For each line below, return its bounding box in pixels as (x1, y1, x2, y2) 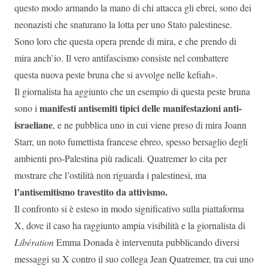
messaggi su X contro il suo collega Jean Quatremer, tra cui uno (14, 252, 254, 265)
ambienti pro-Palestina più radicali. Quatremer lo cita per (14, 151, 227, 165)
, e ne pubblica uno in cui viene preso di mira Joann (53, 118, 246, 131)
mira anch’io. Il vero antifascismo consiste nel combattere (14, 51, 229, 64)
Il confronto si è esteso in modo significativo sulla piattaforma (14, 202, 244, 215)
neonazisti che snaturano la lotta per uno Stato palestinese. (14, 17, 232, 31)
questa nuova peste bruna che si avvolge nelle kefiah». (14, 68, 218, 81)
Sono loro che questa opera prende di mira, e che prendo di (14, 34, 236, 47)
